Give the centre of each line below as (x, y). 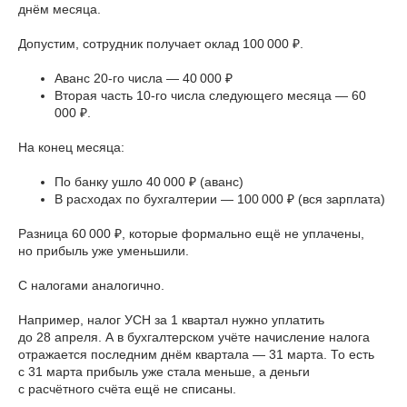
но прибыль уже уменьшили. (104, 251)
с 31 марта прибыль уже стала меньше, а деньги (164, 372)
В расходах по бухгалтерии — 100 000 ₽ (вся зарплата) (220, 199)
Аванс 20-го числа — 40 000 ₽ (144, 79)
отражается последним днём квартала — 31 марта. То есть (196, 355)
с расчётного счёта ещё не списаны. (127, 389)
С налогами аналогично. (91, 286)
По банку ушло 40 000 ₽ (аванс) (149, 182)
